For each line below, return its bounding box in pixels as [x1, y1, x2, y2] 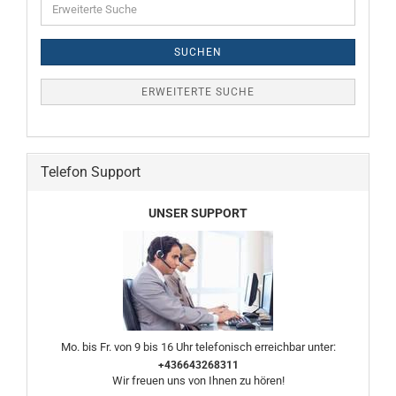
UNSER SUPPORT [148, 206, 247, 220]
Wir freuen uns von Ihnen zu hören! [111, 374, 285, 387]
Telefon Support [41, 164, 141, 180]
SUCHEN [174, 46, 222, 58]
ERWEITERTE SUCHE [141, 86, 255, 98]
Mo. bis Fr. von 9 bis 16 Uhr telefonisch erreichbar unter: [60, 340, 336, 354]
